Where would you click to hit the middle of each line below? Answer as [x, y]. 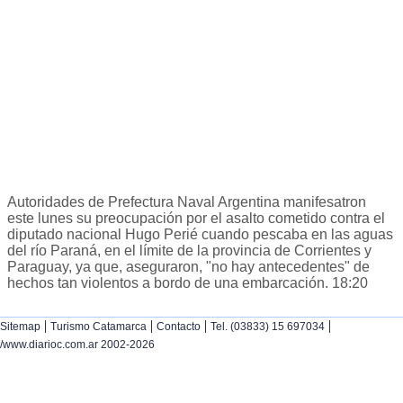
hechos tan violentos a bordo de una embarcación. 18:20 [188, 283]
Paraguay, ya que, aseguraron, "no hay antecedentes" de [188, 267]
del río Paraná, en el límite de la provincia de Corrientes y [189, 251]
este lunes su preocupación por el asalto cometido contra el [196, 219]
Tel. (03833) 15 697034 [268, 327]
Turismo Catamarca [99, 327]
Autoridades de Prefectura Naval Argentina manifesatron [187, 202]
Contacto [179, 327]
